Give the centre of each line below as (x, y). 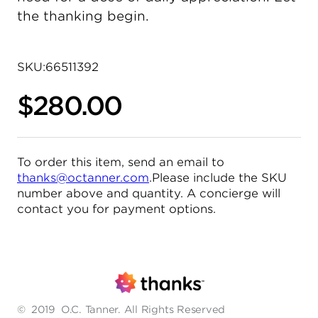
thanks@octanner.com (83, 177)
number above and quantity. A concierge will (149, 193)
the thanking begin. (83, 16)
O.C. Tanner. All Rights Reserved (143, 309)
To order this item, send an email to (121, 162)
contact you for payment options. (116, 209)
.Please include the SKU (218, 177)
